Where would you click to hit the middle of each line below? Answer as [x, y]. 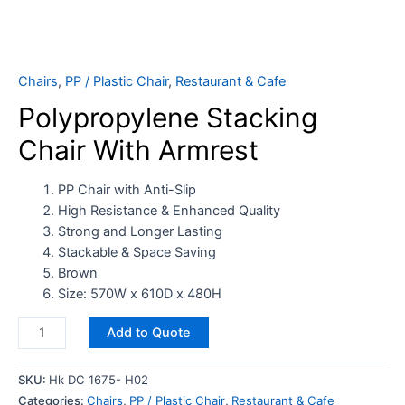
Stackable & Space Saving [137, 252]
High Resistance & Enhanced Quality [169, 210]
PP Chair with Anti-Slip [127, 189]
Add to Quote [148, 333]
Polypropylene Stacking [168, 117]
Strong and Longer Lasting [140, 231]
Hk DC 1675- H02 [99, 379]
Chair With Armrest [138, 150]
